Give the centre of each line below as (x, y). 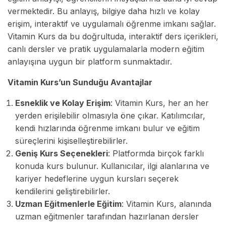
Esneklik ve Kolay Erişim (63, 103)
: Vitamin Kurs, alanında (166, 204)
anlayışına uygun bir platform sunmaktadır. (90, 61)
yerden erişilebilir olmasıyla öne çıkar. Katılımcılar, (110, 115)
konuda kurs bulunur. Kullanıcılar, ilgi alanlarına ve (112, 166)
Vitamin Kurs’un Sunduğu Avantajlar (80, 82)
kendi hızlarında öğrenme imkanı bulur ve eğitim (107, 128)
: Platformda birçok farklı (156, 153)
